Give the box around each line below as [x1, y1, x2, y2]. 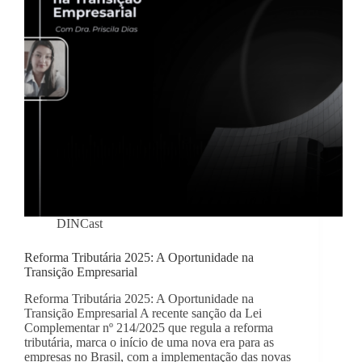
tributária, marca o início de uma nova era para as [24, 335, 274, 350]
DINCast [57, 217, 103, 231]
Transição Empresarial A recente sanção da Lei [24, 306, 262, 321]
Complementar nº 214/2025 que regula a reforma [24, 321, 273, 335]
